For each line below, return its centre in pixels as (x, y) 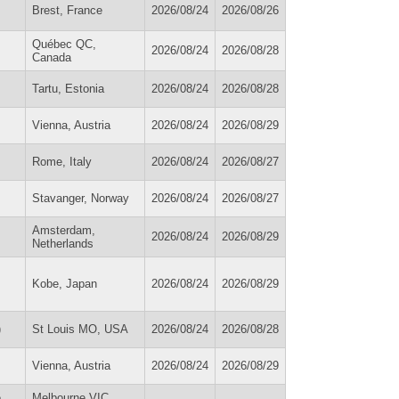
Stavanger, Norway (81, 198)
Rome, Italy (62, 161)
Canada (52, 57)
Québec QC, (64, 44)
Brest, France (67, 10)
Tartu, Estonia (68, 88)
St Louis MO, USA (80, 329)
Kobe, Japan (65, 283)
